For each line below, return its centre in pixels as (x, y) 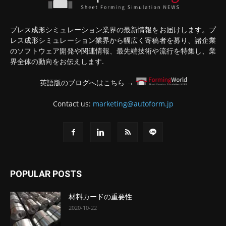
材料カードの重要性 (100, 196)
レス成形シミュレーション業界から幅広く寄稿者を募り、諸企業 (113, 40)
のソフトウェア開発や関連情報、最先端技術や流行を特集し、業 (113, 50)
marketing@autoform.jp (133, 103)
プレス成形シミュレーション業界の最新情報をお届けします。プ (113, 29)
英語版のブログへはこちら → (88, 82)
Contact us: (73, 103)
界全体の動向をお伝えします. (57, 61)
